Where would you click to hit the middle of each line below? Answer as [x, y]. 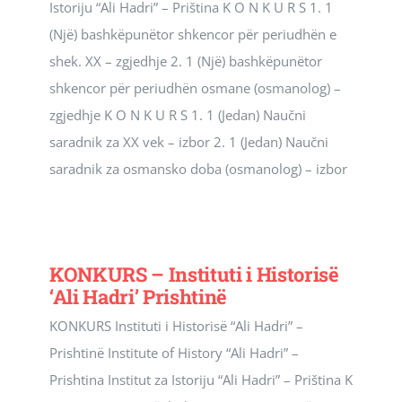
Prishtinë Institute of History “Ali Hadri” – [174, 353]
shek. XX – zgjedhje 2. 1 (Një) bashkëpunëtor [186, 61]
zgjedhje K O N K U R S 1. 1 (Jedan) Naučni [178, 115]
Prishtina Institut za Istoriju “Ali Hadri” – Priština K [201, 380]
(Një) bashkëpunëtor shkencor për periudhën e [193, 34]
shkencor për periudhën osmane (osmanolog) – [195, 88]
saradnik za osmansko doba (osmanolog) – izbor [198, 169]
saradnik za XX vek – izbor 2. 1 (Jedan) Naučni [189, 142]
